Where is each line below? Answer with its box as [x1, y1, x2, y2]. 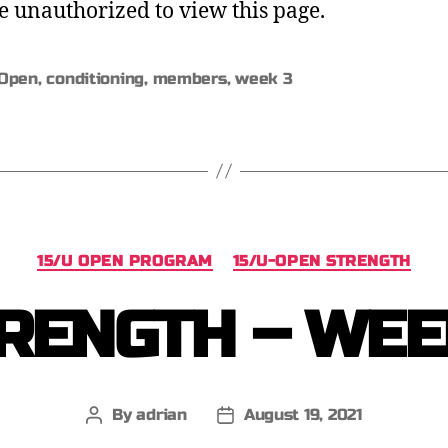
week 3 [235, 68, 293, 88]
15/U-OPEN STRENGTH [232, 251, 411, 270]
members [152, 68, 227, 88]
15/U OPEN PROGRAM [37, 251, 213, 270]
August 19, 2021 [243, 405, 362, 424]
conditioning [46, 68, 145, 88]
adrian [136, 405, 187, 424]
